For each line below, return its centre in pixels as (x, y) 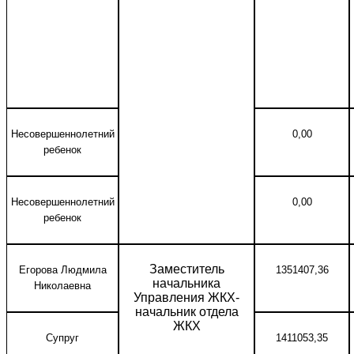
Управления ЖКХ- (186, 298)
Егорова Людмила (62, 270)
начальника (186, 283)
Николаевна (62, 286)
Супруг (62, 338)
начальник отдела (186, 312)
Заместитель (186, 269)
